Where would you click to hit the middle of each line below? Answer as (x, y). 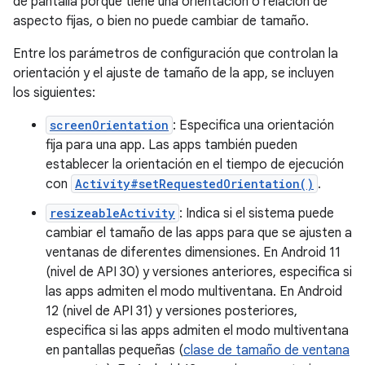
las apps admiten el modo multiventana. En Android (194, 291)
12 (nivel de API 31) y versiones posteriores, (172, 311)
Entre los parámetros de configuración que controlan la (176, 53)
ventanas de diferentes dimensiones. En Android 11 (193, 252)
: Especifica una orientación (253, 125)
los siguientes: (54, 92)
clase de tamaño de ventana (266, 350)
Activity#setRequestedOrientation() (194, 183)
